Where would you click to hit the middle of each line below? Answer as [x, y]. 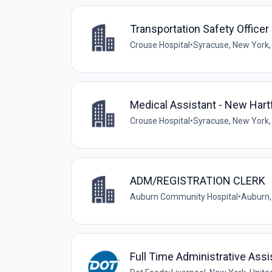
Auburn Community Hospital [184, 196]
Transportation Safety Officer [199, 29]
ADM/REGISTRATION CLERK [198, 180]
